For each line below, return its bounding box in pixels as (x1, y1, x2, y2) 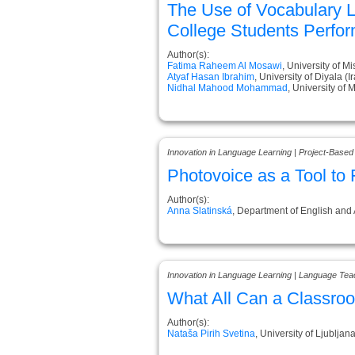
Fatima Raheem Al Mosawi (167, 59, 282, 71)
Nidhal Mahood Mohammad (167, 82, 288, 94)
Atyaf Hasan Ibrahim (167, 71, 254, 82)
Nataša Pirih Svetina (167, 327, 255, 339)
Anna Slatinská (167, 204, 232, 216)
